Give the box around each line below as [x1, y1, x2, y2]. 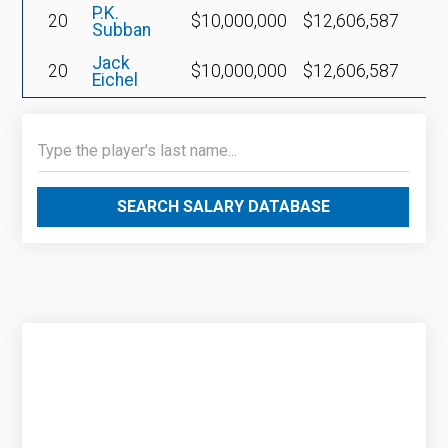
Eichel [92, 69, 139, 90]
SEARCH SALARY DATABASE [116, 196, 330, 216]
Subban [92, 19, 152, 40]
